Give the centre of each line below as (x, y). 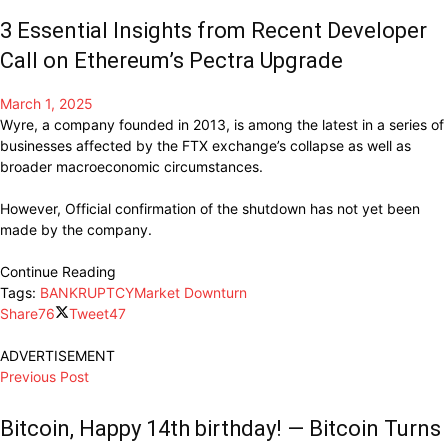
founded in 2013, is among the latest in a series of (281, 124)
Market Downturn (190, 292)
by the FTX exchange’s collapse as (251, 145)
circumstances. (213, 166)
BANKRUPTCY (87, 292)
